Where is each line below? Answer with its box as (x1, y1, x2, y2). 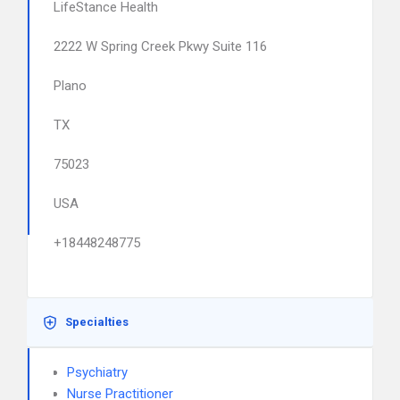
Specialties (65, 315, 129, 329)
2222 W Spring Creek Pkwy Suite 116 (54, 38, 267, 54)
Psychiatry (67, 364, 128, 380)
